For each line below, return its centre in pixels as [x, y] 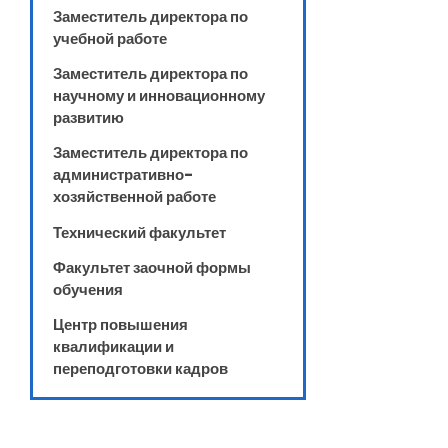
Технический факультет [139, 232]
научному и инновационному [159, 95]
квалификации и [113, 347]
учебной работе [110, 38]
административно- [123, 175]
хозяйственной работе [134, 197]
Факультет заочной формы [152, 267]
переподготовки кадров [140, 369]
